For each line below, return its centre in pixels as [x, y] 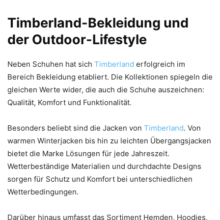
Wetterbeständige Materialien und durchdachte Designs [104, 166]
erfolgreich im [161, 64]
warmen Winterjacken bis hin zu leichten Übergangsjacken [109, 140]
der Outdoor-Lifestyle [77, 39]
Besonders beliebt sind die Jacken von [76, 128]
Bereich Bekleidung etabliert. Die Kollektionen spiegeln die [110, 77]
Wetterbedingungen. [43, 192]
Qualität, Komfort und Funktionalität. [69, 102]
